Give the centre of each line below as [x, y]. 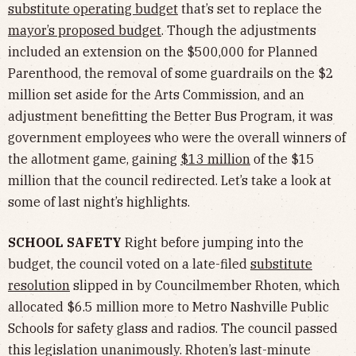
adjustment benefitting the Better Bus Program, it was [170, 116]
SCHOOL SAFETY [65, 242]
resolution [39, 285]
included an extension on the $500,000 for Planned [163, 51]
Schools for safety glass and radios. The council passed [173, 328]
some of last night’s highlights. [99, 201]
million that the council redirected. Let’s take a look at [170, 180]
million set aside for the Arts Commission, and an [156, 94]
